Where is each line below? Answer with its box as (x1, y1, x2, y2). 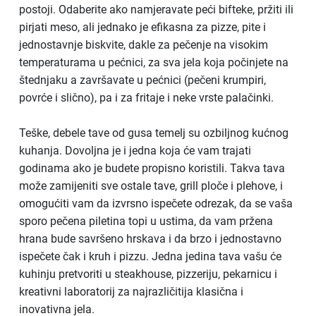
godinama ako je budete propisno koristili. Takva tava (19, 161, 285, 175)
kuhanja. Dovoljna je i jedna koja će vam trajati (19, 143, 251, 157)
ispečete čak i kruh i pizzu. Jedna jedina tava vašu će (19, 249, 281, 263)
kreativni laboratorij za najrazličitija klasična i (19, 284, 243, 298)
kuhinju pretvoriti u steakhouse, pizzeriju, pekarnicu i (19, 267, 277, 281)
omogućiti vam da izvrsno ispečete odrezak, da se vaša (19, 196, 293, 210)
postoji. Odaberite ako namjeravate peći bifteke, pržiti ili (19, 2, 293, 16)
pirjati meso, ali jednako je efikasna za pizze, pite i (19, 20, 266, 34)
